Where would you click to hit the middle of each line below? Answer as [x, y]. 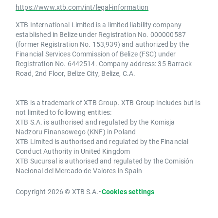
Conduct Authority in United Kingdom [73, 151]
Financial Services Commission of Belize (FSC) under [96, 54]
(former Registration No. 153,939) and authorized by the [102, 44]
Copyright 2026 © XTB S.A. [57, 191]
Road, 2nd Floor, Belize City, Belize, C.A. [76, 73]
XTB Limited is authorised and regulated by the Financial [102, 141]
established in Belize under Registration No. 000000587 [101, 34]
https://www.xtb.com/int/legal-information [82, 7]
